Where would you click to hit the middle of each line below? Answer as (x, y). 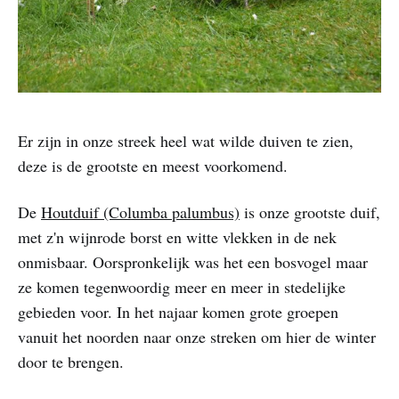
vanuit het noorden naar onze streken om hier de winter (197, 337)
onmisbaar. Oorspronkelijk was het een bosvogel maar (193, 262)
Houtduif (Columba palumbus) (140, 212)
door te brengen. (71, 362)
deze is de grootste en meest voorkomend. (153, 166)
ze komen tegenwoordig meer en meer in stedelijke (182, 287)
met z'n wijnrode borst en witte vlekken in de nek (177, 237)
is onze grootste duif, (310, 212)
